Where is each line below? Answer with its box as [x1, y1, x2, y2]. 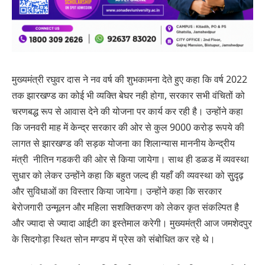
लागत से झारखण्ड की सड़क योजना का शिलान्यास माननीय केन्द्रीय [12, 136, 235, 150]
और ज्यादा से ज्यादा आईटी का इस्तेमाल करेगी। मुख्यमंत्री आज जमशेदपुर [12, 216, 252, 230]
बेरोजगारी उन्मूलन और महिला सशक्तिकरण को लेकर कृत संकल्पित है [12, 200, 239, 214]
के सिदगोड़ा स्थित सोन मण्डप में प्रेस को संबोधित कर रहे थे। [12, 232, 215, 245]
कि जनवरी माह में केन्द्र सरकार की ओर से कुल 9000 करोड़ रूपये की [12, 120, 244, 134]
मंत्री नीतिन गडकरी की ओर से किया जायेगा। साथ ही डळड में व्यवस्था [12, 152, 249, 166]
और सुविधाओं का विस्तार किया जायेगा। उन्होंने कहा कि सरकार [12, 184, 222, 198]
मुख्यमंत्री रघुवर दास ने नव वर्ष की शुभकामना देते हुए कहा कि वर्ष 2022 [12, 72, 247, 86]
